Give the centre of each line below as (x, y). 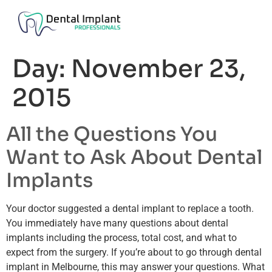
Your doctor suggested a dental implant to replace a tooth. (130, 208)
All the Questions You (112, 134)
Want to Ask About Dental (134, 157)
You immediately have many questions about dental (117, 223)
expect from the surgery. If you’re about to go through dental (134, 252)
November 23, (158, 69)
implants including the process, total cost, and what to (121, 237)
